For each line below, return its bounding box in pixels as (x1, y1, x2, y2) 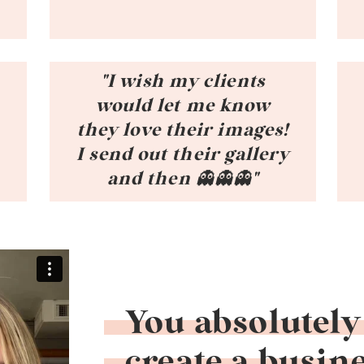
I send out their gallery (76, 145, 289, 163)
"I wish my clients (101, 72, 265, 90)
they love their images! (76, 121, 289, 139)
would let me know (95, 97, 271, 115)
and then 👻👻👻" (106, 170, 259, 188)
